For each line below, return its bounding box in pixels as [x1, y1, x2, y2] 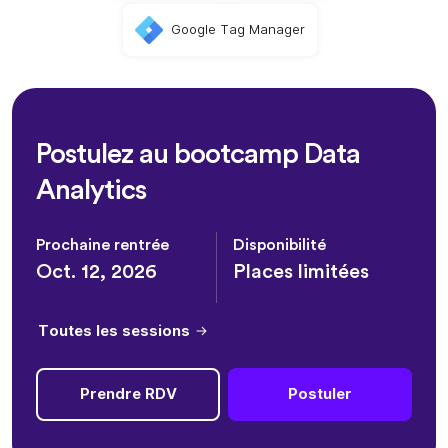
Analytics [36, 175, 146, 204]
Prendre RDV [79, 384, 177, 404]
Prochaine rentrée [36, 236, 169, 253]
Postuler [288, 384, 352, 404]
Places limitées [233, 261, 370, 282]
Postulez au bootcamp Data [36, 139, 360, 168]
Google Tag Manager [171, 21, 305, 38]
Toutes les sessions [37, 321, 190, 341]
